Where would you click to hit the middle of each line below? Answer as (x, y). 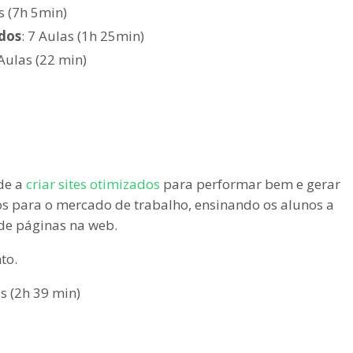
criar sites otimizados (93, 184)
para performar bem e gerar (250, 184)
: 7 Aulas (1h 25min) (82, 35)
